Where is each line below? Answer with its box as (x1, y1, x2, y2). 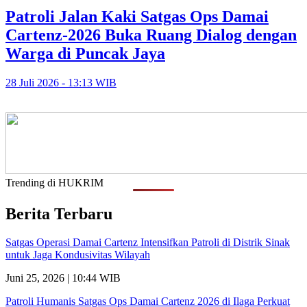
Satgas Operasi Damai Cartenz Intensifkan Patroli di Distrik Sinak (5, 236, 290, 249)
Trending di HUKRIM (5, 176, 103, 188)
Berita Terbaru (5, 204, 112, 223)
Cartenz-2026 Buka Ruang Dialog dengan (5, 25, 297, 44)
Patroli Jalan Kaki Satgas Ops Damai (5, 7, 269, 25)
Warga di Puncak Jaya (5, 44, 165, 62)
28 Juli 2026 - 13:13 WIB (5, 76, 116, 88)
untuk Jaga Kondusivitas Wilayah (5, 249, 150, 261)
